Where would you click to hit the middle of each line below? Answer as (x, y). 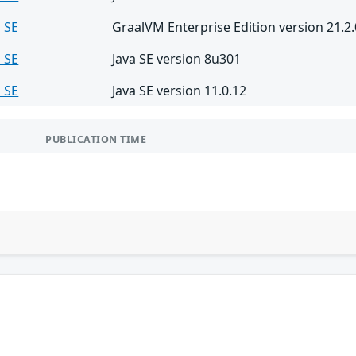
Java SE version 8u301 (177, 58)
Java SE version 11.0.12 (180, 90)
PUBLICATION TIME (96, 139)
